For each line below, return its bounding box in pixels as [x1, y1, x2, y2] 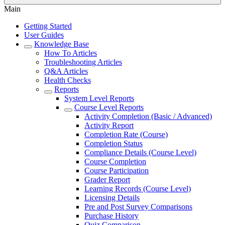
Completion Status [84, 139, 143, 148]
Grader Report [84, 175, 130, 184]
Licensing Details [84, 193, 140, 202]
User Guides [24, 31, 64, 39]
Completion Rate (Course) [84, 130, 168, 139]
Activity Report [84, 121, 134, 130]
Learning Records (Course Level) [84, 184, 191, 193]
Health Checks [44, 76, 91, 84]
